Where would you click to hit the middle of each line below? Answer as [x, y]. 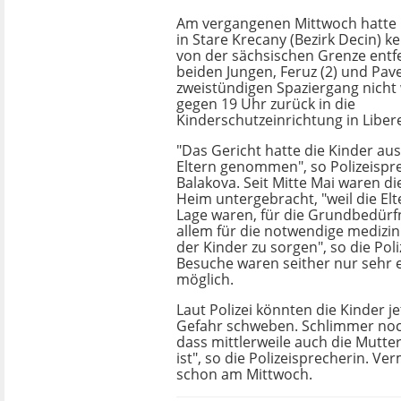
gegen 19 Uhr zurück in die [266, 104]
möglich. [205, 279]
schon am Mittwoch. [244, 374]
